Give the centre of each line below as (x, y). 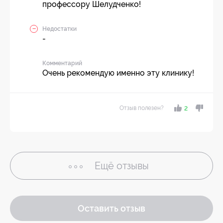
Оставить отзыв (111, 208)
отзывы (133, 166)
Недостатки (59, 29)
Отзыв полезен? (141, 108)
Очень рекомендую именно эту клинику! (118, 73)
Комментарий (62, 63)
